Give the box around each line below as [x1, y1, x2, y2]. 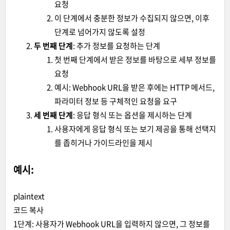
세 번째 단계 [34, 109, 73, 121]
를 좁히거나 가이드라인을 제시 [54, 137, 152, 148]
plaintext [13, 190, 45, 202]
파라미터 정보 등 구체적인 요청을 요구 [54, 95, 177, 107]
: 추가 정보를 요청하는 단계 [73, 40, 160, 51]
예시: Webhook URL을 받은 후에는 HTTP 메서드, [54, 81, 215, 93]
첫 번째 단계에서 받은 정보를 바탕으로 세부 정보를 [54, 53, 216, 65]
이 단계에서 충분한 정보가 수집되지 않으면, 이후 [54, 12, 209, 24]
